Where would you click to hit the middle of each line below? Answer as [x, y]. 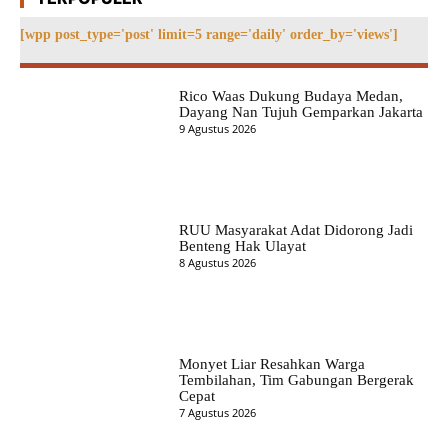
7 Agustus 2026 [217, 413]
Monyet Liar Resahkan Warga [271, 364]
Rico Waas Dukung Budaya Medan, [290, 95]
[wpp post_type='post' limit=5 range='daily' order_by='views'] [209, 34]
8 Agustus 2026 [217, 263]
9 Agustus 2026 [217, 128]
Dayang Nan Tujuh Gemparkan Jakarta [300, 111]
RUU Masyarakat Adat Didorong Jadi [295, 230]
